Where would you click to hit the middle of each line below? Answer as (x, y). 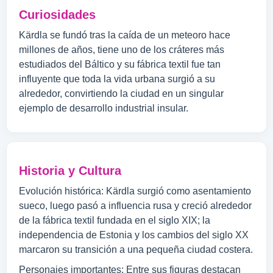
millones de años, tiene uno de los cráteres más (122, 50)
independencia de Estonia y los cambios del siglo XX (134, 235)
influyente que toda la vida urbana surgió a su (117, 79)
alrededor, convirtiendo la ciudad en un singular (121, 94)
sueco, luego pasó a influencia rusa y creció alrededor (135, 206)
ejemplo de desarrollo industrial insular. (104, 108)
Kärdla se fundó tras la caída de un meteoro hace (125, 35)
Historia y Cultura (70, 171)
